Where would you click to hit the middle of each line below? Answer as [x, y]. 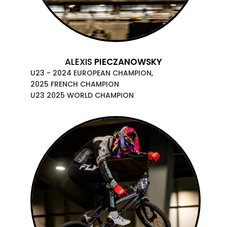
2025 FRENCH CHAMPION [75, 84]
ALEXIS [80, 62]
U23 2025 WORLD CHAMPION [82, 95]
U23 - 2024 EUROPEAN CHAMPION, [92, 73]
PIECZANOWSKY [128, 62]
